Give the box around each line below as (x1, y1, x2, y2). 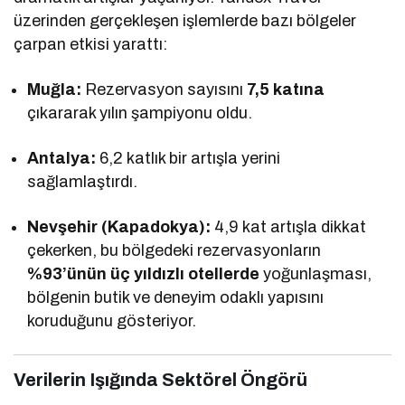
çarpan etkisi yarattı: (14, 34, 168, 53)
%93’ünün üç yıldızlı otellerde (27, 264, 260, 283)
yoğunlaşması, (259, 264, 372, 283)
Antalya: (27, 148, 96, 167)
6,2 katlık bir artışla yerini (96, 148, 281, 167)
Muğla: (27, 80, 81, 99)
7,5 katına (247, 80, 325, 99)
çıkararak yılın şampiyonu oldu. (27, 103, 253, 122)
